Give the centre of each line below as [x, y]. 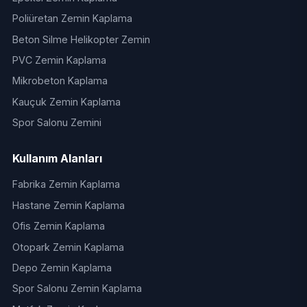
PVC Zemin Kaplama [59, 60]
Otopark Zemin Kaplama [68, 247]
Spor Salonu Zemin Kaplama [77, 288]
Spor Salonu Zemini [57, 123]
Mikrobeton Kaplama [60, 81]
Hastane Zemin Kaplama [68, 205]
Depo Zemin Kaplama [62, 268]
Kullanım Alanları [57, 159]
